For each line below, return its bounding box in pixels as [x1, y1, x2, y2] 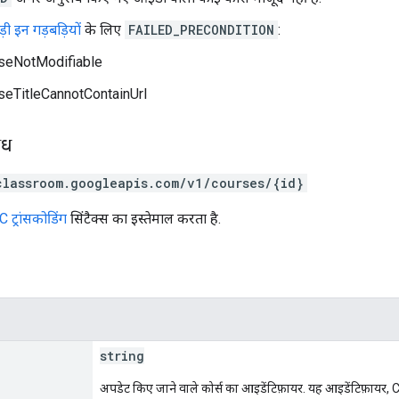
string [100, 346, 144, 364]
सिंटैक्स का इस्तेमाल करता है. [67, 209, 221, 227]
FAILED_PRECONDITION [128, 20, 274, 38]
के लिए [81, 20, 125, 38]
